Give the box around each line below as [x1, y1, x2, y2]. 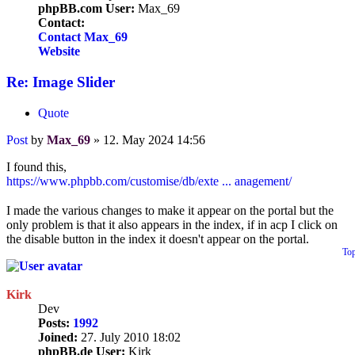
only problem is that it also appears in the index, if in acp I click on [6, 217, 338, 231]
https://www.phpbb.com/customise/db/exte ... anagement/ [6, 174, 292, 188]
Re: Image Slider [6, 73, 115, 90]
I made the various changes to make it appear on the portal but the [6, 203, 334, 217]
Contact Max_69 [38, 30, 128, 44]
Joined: [38, 330, 78, 344]
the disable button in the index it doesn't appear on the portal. [6, 231, 309, 246]
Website [38, 44, 80, 59]
